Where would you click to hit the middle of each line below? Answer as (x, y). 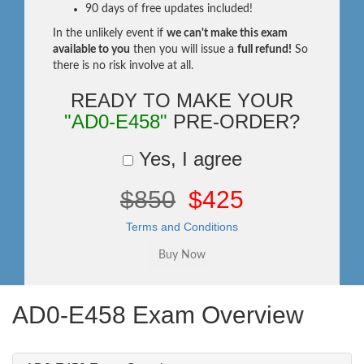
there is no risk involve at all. (123, 66)
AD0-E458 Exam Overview (158, 315)
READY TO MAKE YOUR (182, 100)
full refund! (264, 50)
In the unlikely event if (110, 33)
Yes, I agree (187, 159)
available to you (91, 50)
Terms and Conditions (182, 227)
